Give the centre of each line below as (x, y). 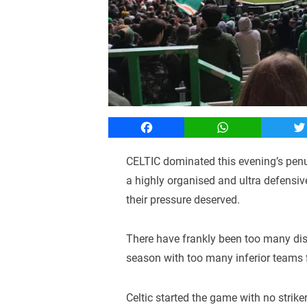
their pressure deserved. (183, 199)
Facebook (170, 127)
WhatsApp (247, 127)
